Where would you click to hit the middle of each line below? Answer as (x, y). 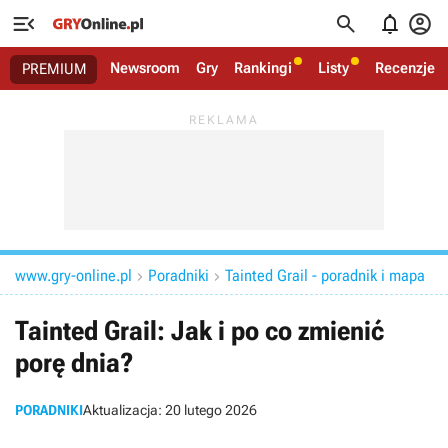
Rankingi (263, 68)
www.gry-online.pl (73, 275)
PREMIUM (54, 69)
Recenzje (405, 68)
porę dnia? (74, 363)
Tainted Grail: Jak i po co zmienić (199, 331)
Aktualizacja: (124, 410)
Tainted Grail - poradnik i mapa (325, 275)
